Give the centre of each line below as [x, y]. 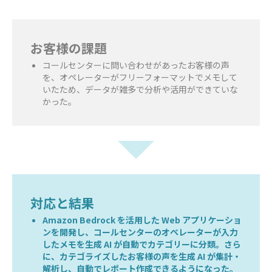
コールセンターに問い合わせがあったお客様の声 [136, 65]
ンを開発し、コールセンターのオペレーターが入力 [140, 232]
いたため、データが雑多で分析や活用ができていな [140, 89]
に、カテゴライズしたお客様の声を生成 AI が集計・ [142, 256]
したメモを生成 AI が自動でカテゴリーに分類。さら [142, 244]
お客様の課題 [69, 48]
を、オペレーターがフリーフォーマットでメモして [140, 77]
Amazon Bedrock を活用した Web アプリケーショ [142, 219]
